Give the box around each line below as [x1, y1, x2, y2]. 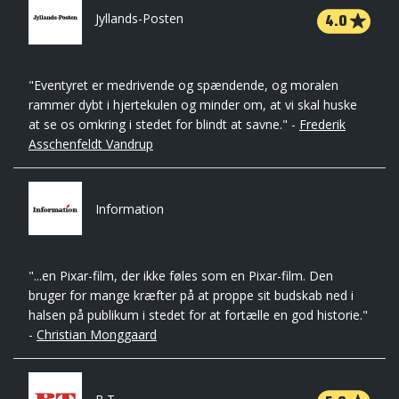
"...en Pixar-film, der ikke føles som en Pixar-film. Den [28, 267, 333, 284]
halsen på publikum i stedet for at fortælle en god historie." [28, 306, 368, 323]
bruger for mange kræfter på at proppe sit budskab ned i [28, 287, 354, 304]
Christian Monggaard [37, 326, 157, 343]
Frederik [299, 116, 346, 133]
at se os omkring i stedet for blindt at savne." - [28, 116, 299, 133]
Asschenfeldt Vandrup [28, 135, 153, 152]
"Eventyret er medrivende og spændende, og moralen [28, 77, 338, 94]
